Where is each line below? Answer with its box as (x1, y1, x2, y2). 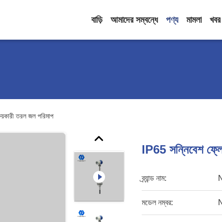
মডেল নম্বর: (142, 198, 173, 207)
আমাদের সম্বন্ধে (111, 15, 158, 25)
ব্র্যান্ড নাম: (142, 174, 167, 182)
